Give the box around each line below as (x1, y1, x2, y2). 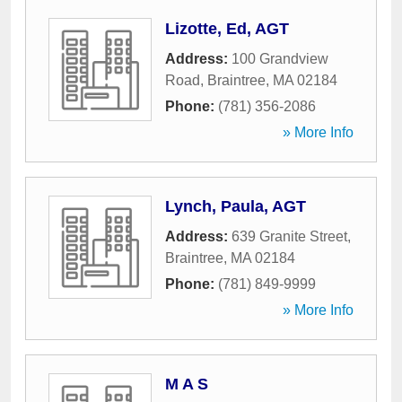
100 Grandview (232, 51, 328, 66)
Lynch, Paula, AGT (165, 197, 306, 215)
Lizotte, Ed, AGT (165, 20, 289, 38)
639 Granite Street (232, 229, 347, 244)
